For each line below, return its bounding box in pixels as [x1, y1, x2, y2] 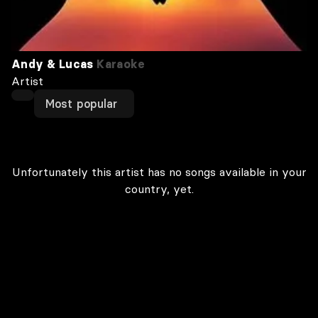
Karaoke [93, 57, 146, 71]
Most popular [45, 97, 118, 111]
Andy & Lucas [11, 57, 94, 71]
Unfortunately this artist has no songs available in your [11, 165, 307, 179]
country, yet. [124, 182, 194, 196]
